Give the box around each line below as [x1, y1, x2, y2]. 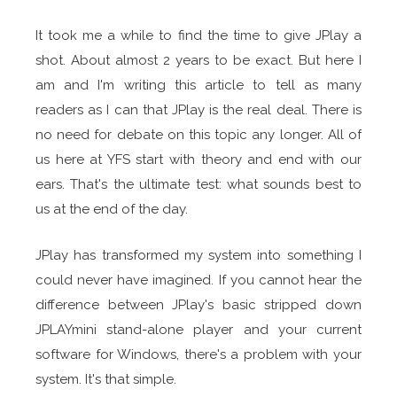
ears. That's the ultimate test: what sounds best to [35, 176, 362, 192]
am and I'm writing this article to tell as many [35, 77, 362, 93]
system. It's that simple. [35, 371, 176, 387]
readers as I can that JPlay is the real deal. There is [35, 102, 362, 118]
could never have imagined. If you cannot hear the [35, 272, 362, 288]
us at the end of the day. [35, 201, 188, 217]
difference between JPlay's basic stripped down [35, 297, 362, 313]
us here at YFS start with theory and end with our [35, 152, 362, 167]
